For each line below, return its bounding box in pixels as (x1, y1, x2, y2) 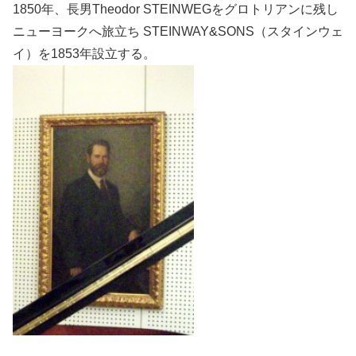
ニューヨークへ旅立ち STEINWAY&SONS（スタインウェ (13, 24, 343, 38)
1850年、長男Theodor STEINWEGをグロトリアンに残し (13, 2, 339, 16)
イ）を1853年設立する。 (13, 46, 156, 60)
